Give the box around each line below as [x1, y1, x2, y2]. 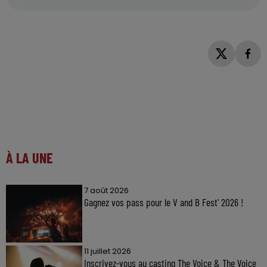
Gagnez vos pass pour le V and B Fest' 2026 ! [83, 195, 243, 209]
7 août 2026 [83, 185, 129, 197]
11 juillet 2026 [83, 245, 131, 257]
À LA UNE [6, 149, 53, 167]
